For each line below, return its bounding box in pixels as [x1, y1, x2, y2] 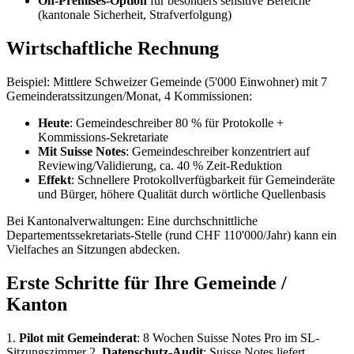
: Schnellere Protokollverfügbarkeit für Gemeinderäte [71, 173, 335, 187]
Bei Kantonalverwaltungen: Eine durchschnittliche [6, 214, 258, 228]
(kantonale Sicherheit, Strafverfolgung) [38, 8, 232, 22]
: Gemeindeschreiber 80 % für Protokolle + [70, 116, 284, 130]
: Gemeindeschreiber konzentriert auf [126, 145, 310, 159]
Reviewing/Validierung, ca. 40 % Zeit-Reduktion [38, 159, 282, 173]
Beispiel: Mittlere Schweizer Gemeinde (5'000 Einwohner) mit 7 [6, 75, 327, 89]
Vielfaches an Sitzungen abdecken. [6, 243, 180, 257]
